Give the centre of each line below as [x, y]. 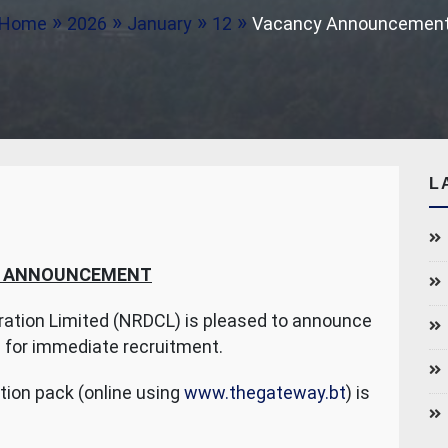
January [159, 23]
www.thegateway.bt [265, 392]
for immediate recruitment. [114, 346]
